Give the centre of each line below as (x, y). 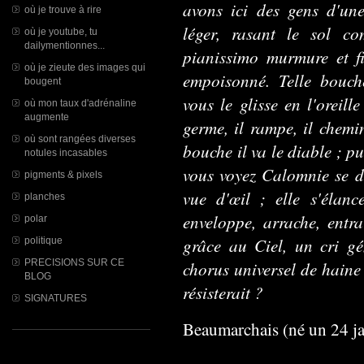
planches (45, 196)
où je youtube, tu (61, 31)
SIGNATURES (56, 298)
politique (43, 240)
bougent (43, 81)
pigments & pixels (63, 174)
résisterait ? (226, 292)
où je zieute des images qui (85, 67)
